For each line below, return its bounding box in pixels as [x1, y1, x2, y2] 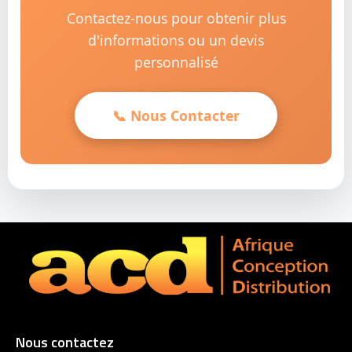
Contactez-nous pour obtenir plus [66, 8, 286, 27]
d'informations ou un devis [88, 30, 264, 49]
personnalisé [134, 52, 218, 71]
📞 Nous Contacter [112, 105, 240, 125]
